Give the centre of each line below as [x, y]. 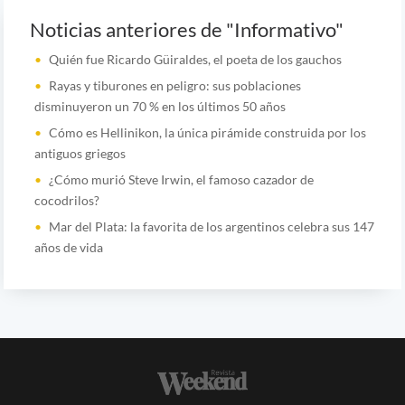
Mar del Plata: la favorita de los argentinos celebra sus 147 [211, 227]
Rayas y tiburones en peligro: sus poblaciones [174, 86]
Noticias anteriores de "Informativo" [186, 30]
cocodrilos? [66, 201]
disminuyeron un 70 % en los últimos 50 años [160, 107]
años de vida [68, 248]
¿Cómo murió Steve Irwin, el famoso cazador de [181, 180]
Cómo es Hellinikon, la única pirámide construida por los [207, 133]
